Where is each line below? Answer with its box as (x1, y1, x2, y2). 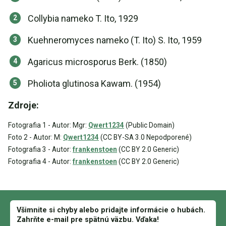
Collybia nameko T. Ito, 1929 (28, 13, 138, 24)
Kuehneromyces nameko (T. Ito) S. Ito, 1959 (28, 35, 202, 45)
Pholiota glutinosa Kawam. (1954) (28, 78, 161, 89)
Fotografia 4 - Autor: (8, 157, 73, 165)
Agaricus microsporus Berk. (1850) (28, 56, 167, 67)
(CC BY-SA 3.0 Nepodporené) (99, 133, 192, 141)
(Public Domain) (124, 121, 175, 129)
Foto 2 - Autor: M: (8, 133, 63, 141)
